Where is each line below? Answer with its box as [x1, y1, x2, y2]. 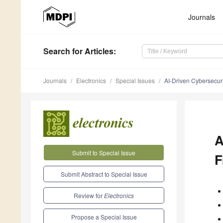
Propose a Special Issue [71, 212, 137, 221]
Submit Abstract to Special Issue [60, 169, 147, 178]
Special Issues [115, 76, 155, 85]
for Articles [70, 45, 113, 57]
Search [43, 45, 70, 57]
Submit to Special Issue [72, 148, 135, 157]
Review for [74, 191, 104, 200]
